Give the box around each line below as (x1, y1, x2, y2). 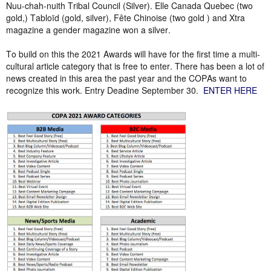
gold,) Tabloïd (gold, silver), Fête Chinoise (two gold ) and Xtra (6, 11, 245, 24)
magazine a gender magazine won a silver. (6, 24, 171, 36)
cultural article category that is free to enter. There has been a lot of (6, 60, 264, 72)
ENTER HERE (203, 84, 257, 96)
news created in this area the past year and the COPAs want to (6, 72, 247, 84)
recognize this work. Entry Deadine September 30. (6, 84, 203, 96)
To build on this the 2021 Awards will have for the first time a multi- (6, 48, 260, 60)
